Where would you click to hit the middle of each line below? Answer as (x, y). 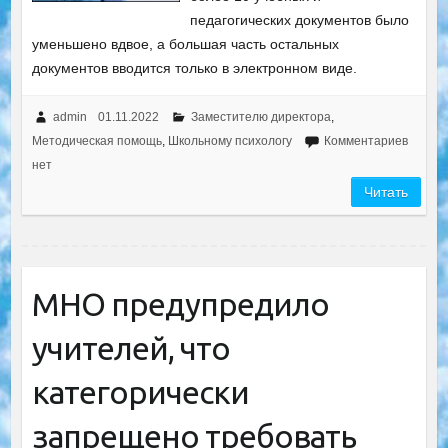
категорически (140, 392)
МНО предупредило (180, 304)
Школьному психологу (229, 141)
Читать (386, 192)
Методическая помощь (96, 141)
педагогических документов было (300, 20)
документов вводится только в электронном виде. (194, 68)
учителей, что (130, 348)
